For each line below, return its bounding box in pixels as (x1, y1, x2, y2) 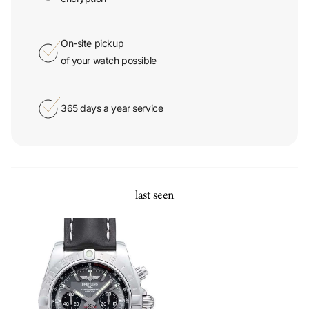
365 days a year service (61, 81, 163, 93)
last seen (135, 164, 174, 186)
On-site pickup (61, 17, 124, 29)
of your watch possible (61, 34, 157, 46)
